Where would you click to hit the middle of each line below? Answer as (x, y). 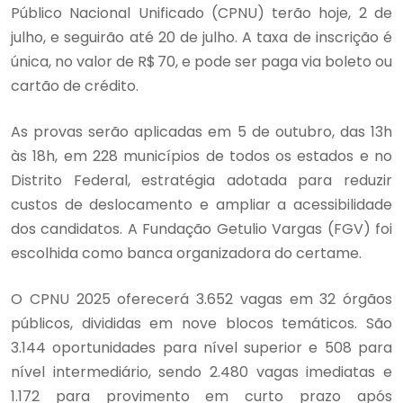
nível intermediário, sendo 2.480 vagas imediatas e (201, 372)
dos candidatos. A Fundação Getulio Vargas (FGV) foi (201, 228)
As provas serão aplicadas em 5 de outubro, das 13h (201, 131)
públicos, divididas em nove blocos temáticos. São (201, 323)
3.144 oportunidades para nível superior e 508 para (201, 347)
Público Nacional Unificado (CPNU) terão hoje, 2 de (201, 13)
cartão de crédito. (75, 85)
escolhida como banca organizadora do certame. (186, 253)
